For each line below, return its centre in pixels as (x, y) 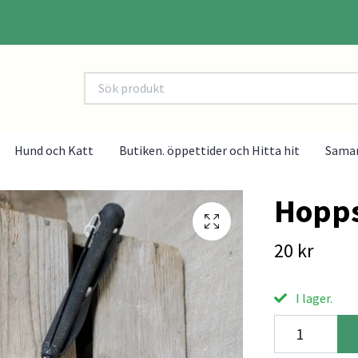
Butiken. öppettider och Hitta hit (209, 150)
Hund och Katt (54, 150)
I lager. (312, 298)
